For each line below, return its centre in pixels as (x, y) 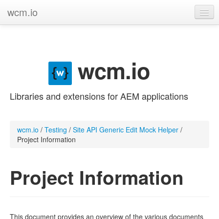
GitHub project (34, 31)
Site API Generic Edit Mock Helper (126, 129)
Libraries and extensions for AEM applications (99, 96)
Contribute (29, 70)
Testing (56, 129)
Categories (29, 51)
